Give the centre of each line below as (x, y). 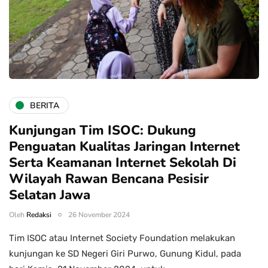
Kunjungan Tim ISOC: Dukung (103, 131)
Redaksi (39, 215)
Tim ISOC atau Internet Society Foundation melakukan (122, 238)
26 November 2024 (99, 215)
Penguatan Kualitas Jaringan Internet (124, 147)
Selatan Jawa (50, 195)
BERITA (45, 105)
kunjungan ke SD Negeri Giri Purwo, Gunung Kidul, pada (125, 254)
